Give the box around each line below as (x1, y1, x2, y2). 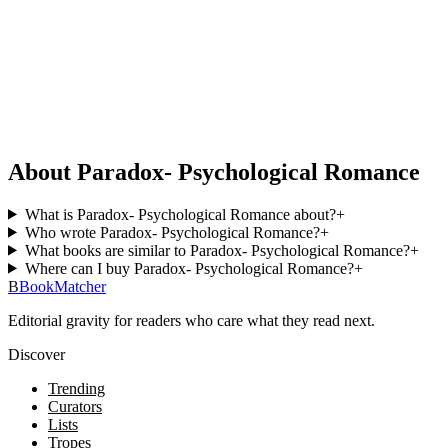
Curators (48, 397, 102, 415)
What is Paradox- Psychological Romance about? (24, 205, 336, 223)
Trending (48, 379, 105, 397)
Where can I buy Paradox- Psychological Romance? (24, 259, 354, 277)
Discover (8, 345, 65, 363)
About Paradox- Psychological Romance (8, 158, 420, 185)
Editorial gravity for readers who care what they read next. (8, 311, 375, 329)
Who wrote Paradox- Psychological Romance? (24, 223, 320, 241)
